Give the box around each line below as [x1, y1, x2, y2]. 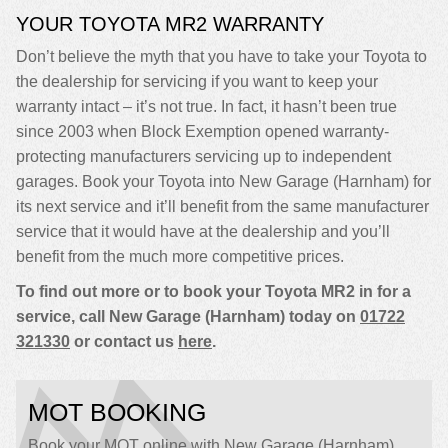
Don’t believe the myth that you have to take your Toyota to [16, 48, 427, 65]
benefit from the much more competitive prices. [16, 248, 344, 265]
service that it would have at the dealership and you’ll [16, 223, 390, 240]
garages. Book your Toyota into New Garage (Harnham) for [16, 173, 431, 190]
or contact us [70, 333, 178, 350]
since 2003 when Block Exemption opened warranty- [16, 123, 389, 140]
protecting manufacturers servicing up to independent [16, 148, 391, 165]
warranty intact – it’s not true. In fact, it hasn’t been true [16, 98, 397, 115]
